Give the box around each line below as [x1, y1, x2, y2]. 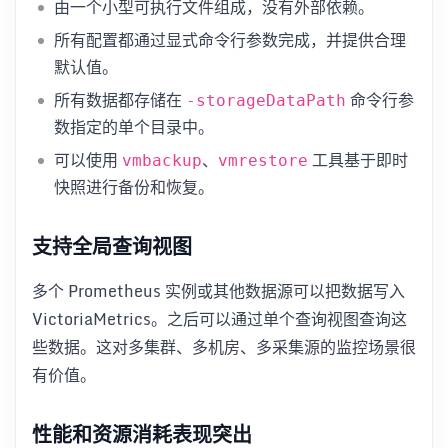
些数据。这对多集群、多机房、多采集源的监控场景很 [32, 334, 416, 361]
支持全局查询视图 [32, 230, 192, 264]
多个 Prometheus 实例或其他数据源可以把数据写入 [32, 278, 405, 305]
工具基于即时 [308, 147, 408, 174]
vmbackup [122, 151, 202, 171]
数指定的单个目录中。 [54, 114, 214, 141]
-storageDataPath [186, 91, 346, 111]
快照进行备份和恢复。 [54, 174, 214, 201]
